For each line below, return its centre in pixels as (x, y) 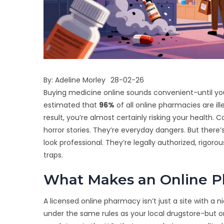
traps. (53, 155)
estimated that (71, 105)
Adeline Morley (80, 80)
